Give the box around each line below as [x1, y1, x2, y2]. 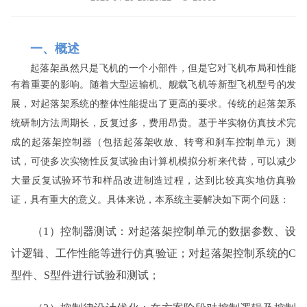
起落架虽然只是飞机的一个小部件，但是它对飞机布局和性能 [30, 63, 296, 73]
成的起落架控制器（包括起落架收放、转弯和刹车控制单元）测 [11, 137, 296, 147]
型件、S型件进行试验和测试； [11, 269, 160, 281]
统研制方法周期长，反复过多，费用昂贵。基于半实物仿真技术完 [11, 118, 296, 128]
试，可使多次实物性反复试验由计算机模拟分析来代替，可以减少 [11, 156, 296, 167]
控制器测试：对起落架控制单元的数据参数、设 [60, 225, 297, 237]
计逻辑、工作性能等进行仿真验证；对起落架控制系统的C [11, 247, 296, 259]
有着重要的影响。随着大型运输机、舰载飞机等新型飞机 [11, 79, 257, 90]
